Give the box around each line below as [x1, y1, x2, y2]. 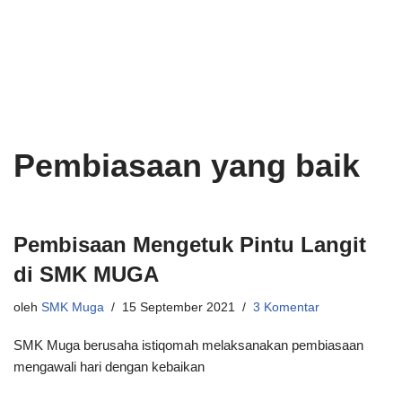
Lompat [13, 40, 57, 56]
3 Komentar [253, 301, 319, 314]
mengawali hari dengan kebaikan [13, 359, 205, 374]
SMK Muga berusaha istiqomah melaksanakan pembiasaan [13, 337, 363, 353]
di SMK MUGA [13, 262, 159, 286]
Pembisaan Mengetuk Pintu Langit [13, 232, 366, 257]
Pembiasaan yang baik [13, 147, 360, 184]
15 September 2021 [122, 301, 235, 314]
